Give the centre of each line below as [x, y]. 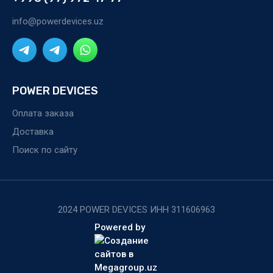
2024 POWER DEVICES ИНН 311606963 [136, 210]
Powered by [119, 227]
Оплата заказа [43, 113]
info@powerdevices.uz [58, 21]
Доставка [33, 132]
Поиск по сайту [45, 150]
